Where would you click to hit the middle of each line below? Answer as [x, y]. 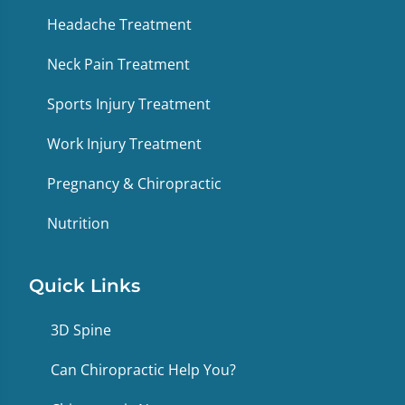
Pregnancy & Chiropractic [134, 183]
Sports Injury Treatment [129, 104]
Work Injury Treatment [124, 143]
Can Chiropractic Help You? [143, 369]
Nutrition [78, 223]
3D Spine [81, 330]
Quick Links [85, 285]
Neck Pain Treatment [118, 64]
